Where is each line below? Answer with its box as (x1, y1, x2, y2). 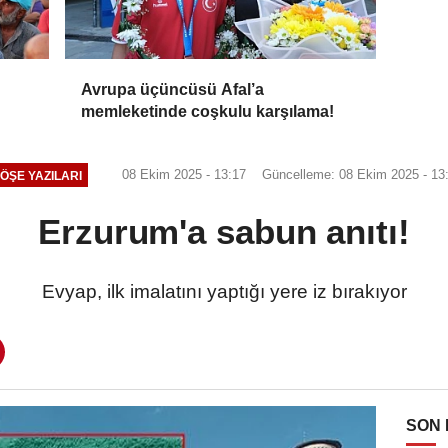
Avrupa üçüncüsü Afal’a (81, 81, 265, 99)
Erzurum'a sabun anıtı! (38, 212, 410, 252)
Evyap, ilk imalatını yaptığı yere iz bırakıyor (41, 281, 407, 303)
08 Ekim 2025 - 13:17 (117, 167, 246, 183)
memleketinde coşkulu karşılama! (81, 103, 335, 121)
